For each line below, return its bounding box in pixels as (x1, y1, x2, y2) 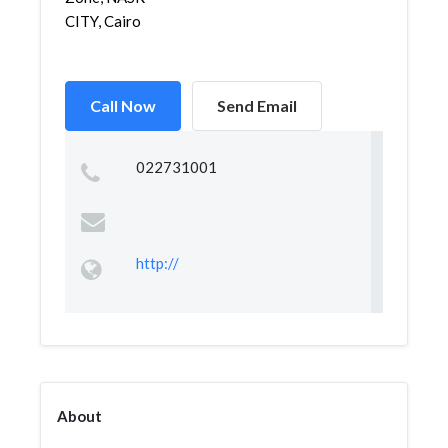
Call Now (90, 96, 156, 115)
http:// (135, 254, 179, 272)
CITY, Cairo (65, 12, 141, 30)
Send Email (217, 96, 297, 115)
